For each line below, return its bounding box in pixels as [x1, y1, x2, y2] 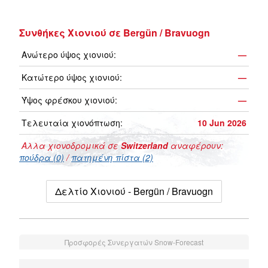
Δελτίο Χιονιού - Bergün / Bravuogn [55, 184, 213, 199]
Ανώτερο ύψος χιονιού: [22, 48, 116, 61]
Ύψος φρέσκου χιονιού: [22, 94, 117, 106]
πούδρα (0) [19, 151, 64, 164]
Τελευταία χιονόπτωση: [22, 117, 123, 129]
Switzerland [121, 139, 168, 152]
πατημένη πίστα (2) [71, 151, 153, 164]
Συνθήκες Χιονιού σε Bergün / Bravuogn [19, 26, 210, 40]
